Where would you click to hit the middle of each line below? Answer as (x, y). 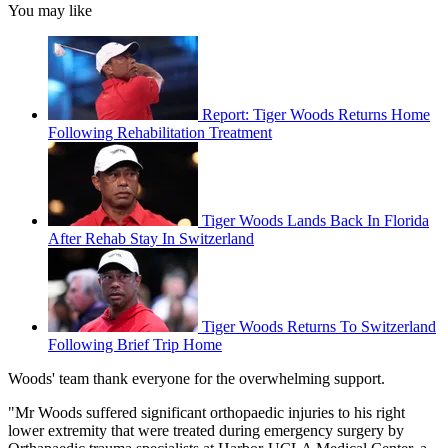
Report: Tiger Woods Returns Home (316, 115)
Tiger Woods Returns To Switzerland (319, 327)
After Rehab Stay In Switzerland (151, 239)
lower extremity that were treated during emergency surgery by (206, 431)
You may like (50, 11)
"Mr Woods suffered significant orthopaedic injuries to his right (206, 413)
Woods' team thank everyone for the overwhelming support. (196, 379)
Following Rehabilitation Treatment (160, 133)
